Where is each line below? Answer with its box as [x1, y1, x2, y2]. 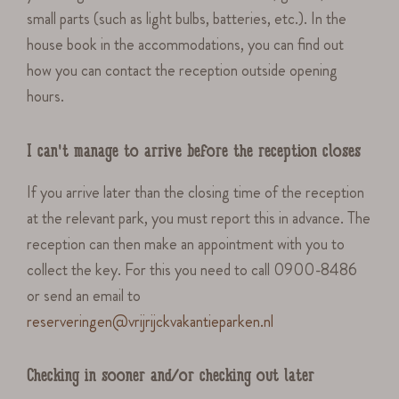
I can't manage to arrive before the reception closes [27, 142, 361, 163]
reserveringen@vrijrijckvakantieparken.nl [27, 309, 274, 333]
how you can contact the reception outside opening [27, 59, 338, 83]
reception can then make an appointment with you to [27, 232, 346, 256]
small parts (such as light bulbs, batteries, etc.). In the [27, 7, 347, 31]
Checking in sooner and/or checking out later [27, 368, 314, 388]
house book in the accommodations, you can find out [27, 33, 345, 57]
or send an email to [27, 283, 142, 307]
